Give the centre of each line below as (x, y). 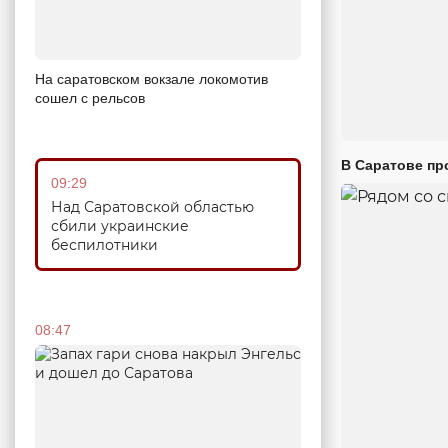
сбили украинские (120, 226)
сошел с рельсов (90, 98)
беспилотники (104, 245)
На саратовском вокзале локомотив (151, 79)
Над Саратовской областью (152, 207)
